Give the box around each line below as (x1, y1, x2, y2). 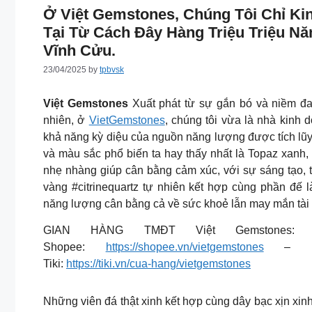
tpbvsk (100, 65, 124, 75)
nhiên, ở (43, 114, 89, 127)
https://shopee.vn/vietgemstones (105, 241, 264, 253)
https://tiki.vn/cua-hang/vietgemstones (66, 258, 251, 270)
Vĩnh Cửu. (43, 42, 116, 60)
